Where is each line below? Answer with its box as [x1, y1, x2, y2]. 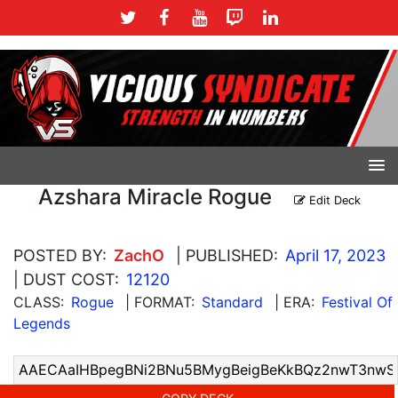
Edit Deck [305, 193, 361, 207]
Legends [13, 314, 70, 332]
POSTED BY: [13, 245, 107, 265]
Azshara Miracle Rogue [37, 183, 272, 210]
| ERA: [275, 292, 314, 311]
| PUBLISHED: [176, 245, 278, 265]
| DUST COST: [13, 269, 119, 289]
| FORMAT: [125, 292, 195, 311]
